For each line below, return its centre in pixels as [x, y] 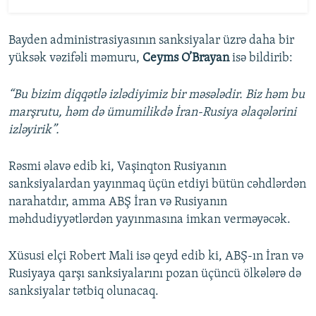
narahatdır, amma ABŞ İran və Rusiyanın [118, 202]
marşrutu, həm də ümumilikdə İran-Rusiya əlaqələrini [152, 112]
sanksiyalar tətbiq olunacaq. [84, 291]
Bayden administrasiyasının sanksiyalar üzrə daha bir [151, 40]
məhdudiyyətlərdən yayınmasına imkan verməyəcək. [150, 219]
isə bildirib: [261, 58]
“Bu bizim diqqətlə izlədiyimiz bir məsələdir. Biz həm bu [157, 95]
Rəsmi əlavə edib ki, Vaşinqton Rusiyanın [117, 166]
